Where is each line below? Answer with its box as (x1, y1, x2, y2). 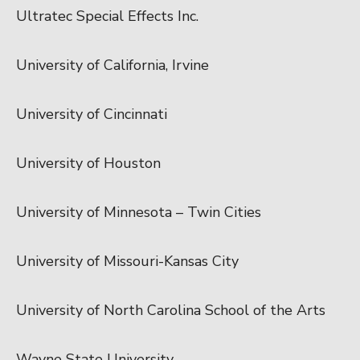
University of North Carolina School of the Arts (16, 300, 325, 320)
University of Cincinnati (16, 104, 167, 124)
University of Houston (16, 153, 161, 173)
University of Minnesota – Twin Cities (16, 202, 261, 222)
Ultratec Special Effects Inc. (16, 6, 198, 26)
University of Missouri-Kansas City (16, 251, 239, 271)
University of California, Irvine (16, 55, 209, 75)
